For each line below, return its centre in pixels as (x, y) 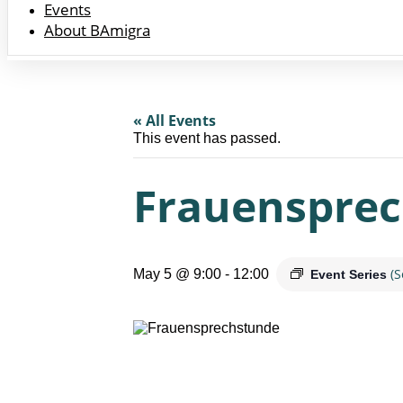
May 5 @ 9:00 (177, 274)
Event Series (350, 274)
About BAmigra (97, 30)
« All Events (175, 121)
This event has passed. (207, 138)
